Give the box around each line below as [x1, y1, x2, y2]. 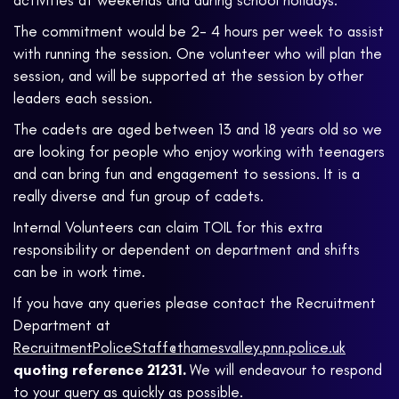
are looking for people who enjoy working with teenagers [13, 142, 385, 161]
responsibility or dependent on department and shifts [13, 240, 360, 259]
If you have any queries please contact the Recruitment [13, 294, 376, 313]
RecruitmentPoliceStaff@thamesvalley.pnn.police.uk [13, 338, 346, 357]
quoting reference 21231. [13, 361, 190, 379]
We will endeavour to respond [190, 361, 382, 379]
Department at [13, 316, 110, 335]
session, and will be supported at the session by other [13, 67, 363, 85]
